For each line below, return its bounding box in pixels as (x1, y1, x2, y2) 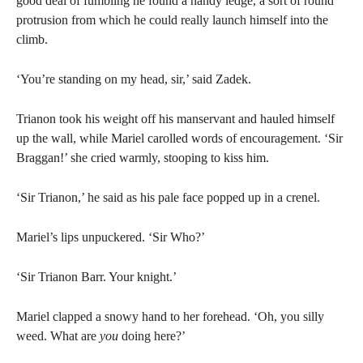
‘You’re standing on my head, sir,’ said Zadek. (16, 72, 251, 86)
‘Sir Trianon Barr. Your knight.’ (16, 270, 177, 284)
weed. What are (16, 329, 100, 343)
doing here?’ (118, 329, 186, 343)
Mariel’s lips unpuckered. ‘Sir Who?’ (16, 230, 205, 244)
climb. (16, 32, 48, 46)
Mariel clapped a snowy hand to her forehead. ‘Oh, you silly (16, 310, 324, 323)
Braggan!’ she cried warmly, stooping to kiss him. (16, 151, 269, 164)
